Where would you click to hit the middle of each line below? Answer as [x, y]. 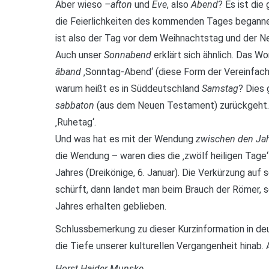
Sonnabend [128, 55]
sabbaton [75, 106]
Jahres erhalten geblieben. [111, 207]
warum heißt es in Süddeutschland [128, 89]
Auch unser [80, 55]
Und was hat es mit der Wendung [125, 139]
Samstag [220, 89]
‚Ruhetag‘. [76, 122]
